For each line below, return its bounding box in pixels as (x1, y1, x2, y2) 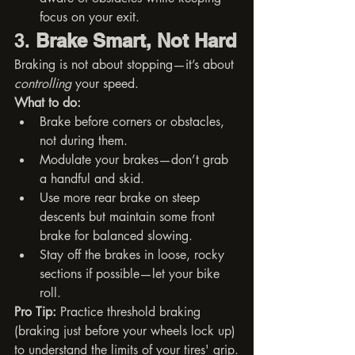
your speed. (71, 74, 139, 92)
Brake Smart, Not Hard (36, 29, 237, 52)
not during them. (40, 132, 128, 149)
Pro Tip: (14, 303, 56, 320)
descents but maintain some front (40, 208, 219, 225)
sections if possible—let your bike (40, 265, 223, 282)
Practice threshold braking (56, 303, 204, 320)
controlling (14, 74, 71, 92)
